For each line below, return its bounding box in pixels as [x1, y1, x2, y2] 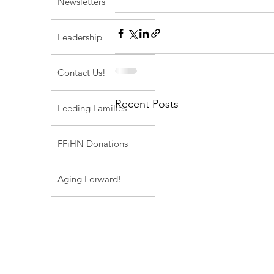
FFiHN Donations [57, 138, 128, 149]
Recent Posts [115, 97, 179, 111]
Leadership [57, 31, 102, 43]
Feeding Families [57, 102, 127, 114]
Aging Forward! [57, 173, 122, 185]
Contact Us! [57, 67, 106, 78]
